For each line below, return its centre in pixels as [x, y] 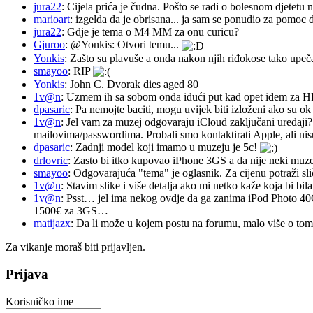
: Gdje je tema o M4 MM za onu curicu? [150, 32]
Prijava [27, 274]
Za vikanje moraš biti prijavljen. [75, 247]
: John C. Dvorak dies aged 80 [131, 84]
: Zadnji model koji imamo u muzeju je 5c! [165, 147]
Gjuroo [49, 45]
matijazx [52, 224]
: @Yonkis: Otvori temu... [123, 45]
